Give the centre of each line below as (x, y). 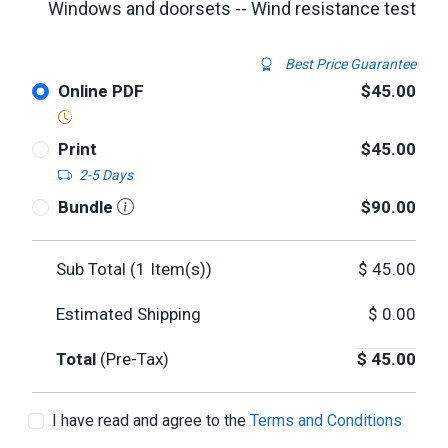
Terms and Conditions (326, 420)
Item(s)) (179, 269)
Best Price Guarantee (349, 64)
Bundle (87, 207)
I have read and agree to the (151, 420)
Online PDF (100, 91)
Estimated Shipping (128, 314)
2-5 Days (105, 175)
